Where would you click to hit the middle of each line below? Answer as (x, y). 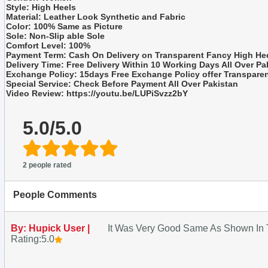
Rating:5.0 (33, 239)
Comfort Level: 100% (48, 45)
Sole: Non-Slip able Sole (55, 36)
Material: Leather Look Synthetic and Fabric (96, 16)
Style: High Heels (41, 7)
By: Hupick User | (51, 228)
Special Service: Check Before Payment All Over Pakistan (122, 83)
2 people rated (47, 165)
